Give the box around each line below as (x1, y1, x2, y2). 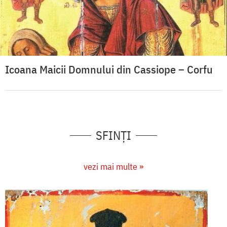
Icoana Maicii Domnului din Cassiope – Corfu (5, 62, 213, 77)
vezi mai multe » (84, 161, 143, 173)
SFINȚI (96, 127, 131, 144)
